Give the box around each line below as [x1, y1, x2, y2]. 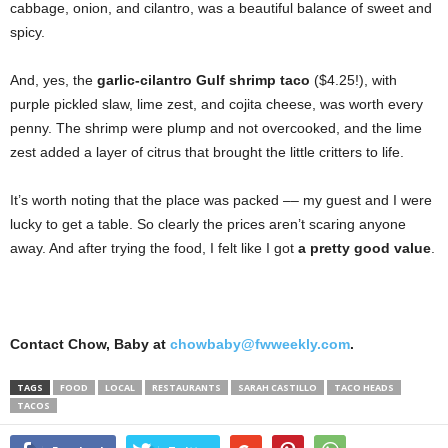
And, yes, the [10, 72, 97, 89]
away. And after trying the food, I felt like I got [10, 240, 298, 257]
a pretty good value [298, 240, 431, 257]
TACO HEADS [334, 381, 394, 395]
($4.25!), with [310, 72, 397, 89]
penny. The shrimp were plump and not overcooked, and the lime [10, 120, 422, 137]
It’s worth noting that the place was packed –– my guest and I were [10, 192, 432, 209]
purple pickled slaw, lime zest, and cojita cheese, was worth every [10, 96, 423, 113]
